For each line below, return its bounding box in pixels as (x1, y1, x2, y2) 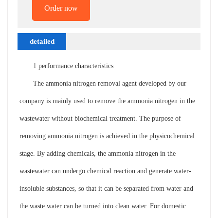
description (24, 54, 59, 62)
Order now (44, 3, 78, 12)
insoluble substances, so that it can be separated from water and (19, 184, 193, 192)
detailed (29, 37, 54, 45)
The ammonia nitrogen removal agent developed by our (19, 79, 186, 87)
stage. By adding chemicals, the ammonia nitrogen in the (19, 149, 176, 157)
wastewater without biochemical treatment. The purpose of (19, 114, 181, 122)
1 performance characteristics (19, 62, 113, 70)
